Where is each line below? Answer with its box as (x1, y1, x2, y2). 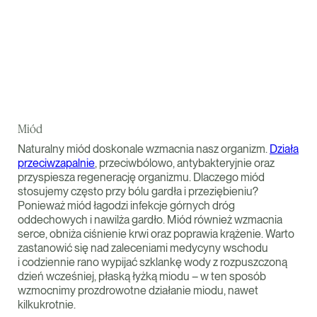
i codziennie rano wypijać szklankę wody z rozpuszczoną (18, 255, 287, 269)
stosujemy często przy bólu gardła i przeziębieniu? (18, 185, 258, 198)
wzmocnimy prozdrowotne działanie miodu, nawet (18, 284, 258, 297)
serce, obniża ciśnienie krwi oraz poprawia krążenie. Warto (18, 227, 294, 241)
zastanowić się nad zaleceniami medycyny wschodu (18, 241, 268, 255)
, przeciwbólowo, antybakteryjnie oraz (95, 156, 275, 170)
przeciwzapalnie (18, 156, 95, 170)
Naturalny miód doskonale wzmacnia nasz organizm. (18, 142, 270, 156)
